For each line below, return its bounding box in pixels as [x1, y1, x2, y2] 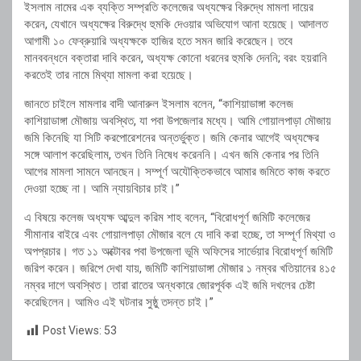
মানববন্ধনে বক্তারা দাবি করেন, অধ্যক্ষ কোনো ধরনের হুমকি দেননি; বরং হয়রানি [24, 51, 327, 66]
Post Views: [43, 324, 102, 338]
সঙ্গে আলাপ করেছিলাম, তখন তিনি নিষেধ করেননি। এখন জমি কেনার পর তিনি [24, 147, 319, 163]
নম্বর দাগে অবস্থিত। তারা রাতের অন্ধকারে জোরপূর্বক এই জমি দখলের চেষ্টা [24, 278, 315, 293]
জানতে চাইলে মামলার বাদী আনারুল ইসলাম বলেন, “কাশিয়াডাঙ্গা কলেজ [24, 97, 293, 112]
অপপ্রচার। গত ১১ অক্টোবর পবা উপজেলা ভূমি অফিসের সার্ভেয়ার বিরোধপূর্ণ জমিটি [24, 244, 333, 259]
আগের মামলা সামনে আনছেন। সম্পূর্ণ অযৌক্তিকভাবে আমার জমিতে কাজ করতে [24, 164, 330, 180]
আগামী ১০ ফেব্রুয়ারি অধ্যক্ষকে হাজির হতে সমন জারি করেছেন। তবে [24, 34, 293, 49]
